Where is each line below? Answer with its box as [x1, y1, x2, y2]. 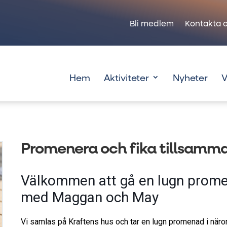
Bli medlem [129, 20, 174, 29]
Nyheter [172, 74, 208, 84]
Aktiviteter [103, 74, 149, 84]
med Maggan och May [21, 188, 159, 206]
